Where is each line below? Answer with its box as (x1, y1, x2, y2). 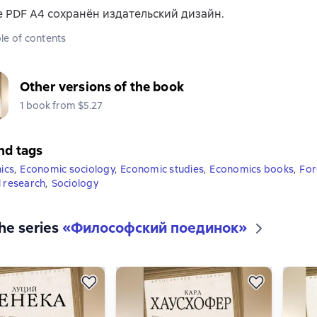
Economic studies (120, 163, 204, 175)
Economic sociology (20, 163, 115, 175)
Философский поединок (71, 219, 238, 237)
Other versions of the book (20, 79, 184, 95)
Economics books (209, 163, 294, 175)
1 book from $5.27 (20, 99, 103, 112)
